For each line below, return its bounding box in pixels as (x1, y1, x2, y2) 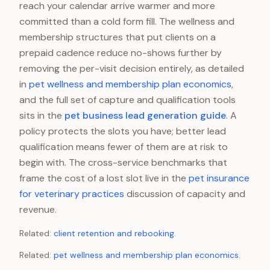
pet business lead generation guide (64, 109, 226, 122)
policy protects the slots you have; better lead (19, 125, 226, 137)
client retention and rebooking (54, 228, 174, 239)
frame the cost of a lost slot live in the (19, 172, 189, 184)
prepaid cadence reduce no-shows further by (19, 46, 222, 59)
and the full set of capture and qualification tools (19, 93, 236, 106)
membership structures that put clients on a (19, 31, 216, 43)
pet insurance (189, 172, 250, 184)
